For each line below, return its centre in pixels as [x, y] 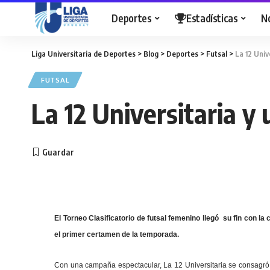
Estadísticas [212, 18]
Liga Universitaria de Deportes [83, 54]
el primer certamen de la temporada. [117, 234]
